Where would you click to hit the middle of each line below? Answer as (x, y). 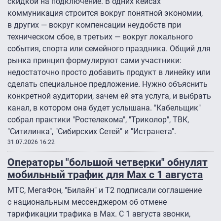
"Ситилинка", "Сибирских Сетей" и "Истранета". (92, 132)
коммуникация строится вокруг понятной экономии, (105, 13)
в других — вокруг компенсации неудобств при (94, 25)
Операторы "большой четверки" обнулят (108, 162)
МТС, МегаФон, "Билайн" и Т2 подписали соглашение (105, 190)
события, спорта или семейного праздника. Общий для (109, 49)
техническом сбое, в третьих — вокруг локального (100, 37)
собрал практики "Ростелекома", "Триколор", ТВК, (98, 120)
